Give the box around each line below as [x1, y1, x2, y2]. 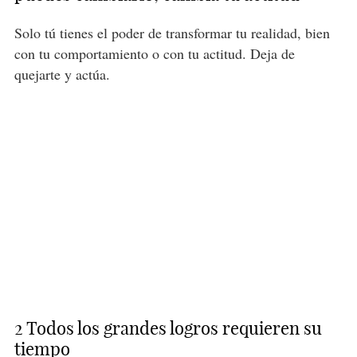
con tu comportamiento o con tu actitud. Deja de [14, 44, 295, 64]
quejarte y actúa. [14, 65, 115, 84]
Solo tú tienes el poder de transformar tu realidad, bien [14, 23, 330, 43]
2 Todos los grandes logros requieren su [14, 317, 322, 340]
